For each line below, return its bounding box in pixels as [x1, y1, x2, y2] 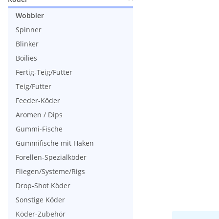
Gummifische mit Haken [16, 138, 94, 148]
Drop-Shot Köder [16, 180, 70, 190]
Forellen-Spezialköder [16, 152, 87, 162]
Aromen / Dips [16, 109, 63, 119]
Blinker [16, 39, 39, 48]
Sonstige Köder [16, 195, 65, 204]
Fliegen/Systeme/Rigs [16, 166, 85, 176]
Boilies [16, 53, 37, 63]
